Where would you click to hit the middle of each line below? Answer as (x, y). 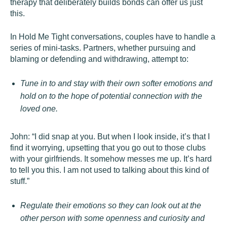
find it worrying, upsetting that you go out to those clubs (108, 148)
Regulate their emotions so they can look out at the (111, 205)
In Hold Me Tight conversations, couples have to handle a (113, 37)
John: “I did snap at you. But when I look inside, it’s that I (110, 137)
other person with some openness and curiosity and (112, 218)
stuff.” (20, 181)
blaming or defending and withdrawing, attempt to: (99, 59)
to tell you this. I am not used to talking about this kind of (109, 170)
